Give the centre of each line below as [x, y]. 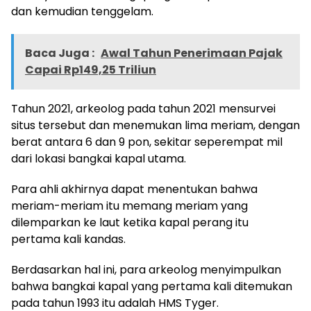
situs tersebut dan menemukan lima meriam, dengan [155, 125]
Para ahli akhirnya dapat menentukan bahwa [134, 189]
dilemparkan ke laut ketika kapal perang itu [130, 222]
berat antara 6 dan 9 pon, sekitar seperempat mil [147, 142]
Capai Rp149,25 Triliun [91, 69]
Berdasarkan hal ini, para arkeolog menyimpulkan [146, 269]
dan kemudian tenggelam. [82, 11]
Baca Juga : [61, 53]
